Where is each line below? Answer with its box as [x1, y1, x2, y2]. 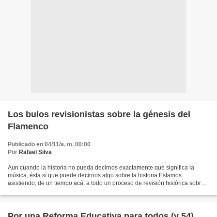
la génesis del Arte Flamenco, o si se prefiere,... [8, 187, 132, 195]
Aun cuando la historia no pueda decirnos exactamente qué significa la [8, 164, 194, 171]
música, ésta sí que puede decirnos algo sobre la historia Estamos [8, 172, 182, 179]
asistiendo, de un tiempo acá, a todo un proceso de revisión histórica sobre [8, 180, 204, 187]
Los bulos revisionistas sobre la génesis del [8, 109, 190, 120]
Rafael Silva [19, 149, 52, 156]
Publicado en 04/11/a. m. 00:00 [8, 141, 91, 148]
